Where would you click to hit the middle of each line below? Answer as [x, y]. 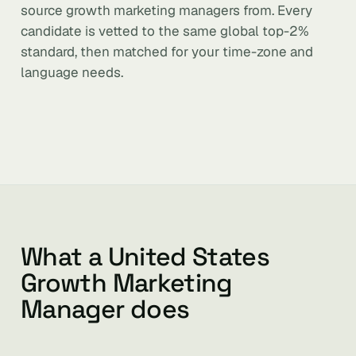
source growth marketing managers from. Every [166, 10]
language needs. [72, 72]
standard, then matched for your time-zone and [167, 52]
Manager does [105, 309]
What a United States [145, 257]
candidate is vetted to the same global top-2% [165, 31]
